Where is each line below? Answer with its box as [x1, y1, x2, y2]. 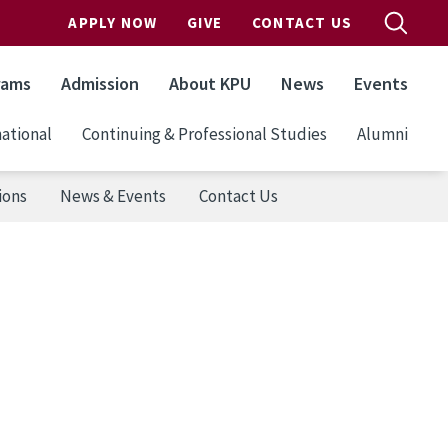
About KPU [169, 72, 251, 95]
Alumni [357, 122, 408, 145]
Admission [61, 72, 139, 95]
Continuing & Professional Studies [82, 122, 327, 145]
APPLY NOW [68, 13, 158, 32]
